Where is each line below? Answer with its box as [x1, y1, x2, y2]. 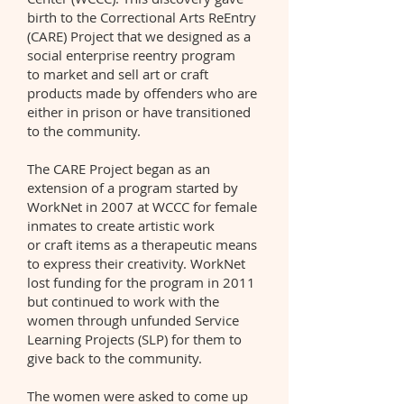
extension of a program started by [27, 179, 238, 197]
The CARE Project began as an [27, 160, 210, 178]
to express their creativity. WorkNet [27, 254, 245, 272]
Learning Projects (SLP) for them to [27, 330, 242, 348]
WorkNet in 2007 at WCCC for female [27, 197, 257, 216]
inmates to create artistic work [27, 216, 215, 234]
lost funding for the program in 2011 [27, 273, 255, 291]
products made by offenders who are [27, 84, 257, 102]
